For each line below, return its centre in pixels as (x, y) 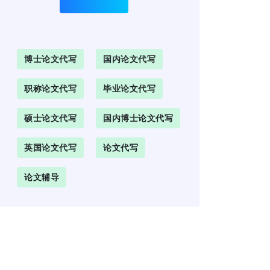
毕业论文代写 (129, 88)
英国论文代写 (50, 147)
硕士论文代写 (50, 118)
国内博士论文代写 (138, 118)
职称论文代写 (50, 88)
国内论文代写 (129, 59)
